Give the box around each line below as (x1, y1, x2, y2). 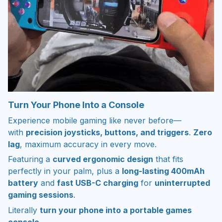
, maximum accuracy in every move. (20, 139, 157, 149)
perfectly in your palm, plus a (8, 166, 122, 176)
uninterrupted (155, 178, 210, 188)
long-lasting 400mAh (122, 166, 205, 176)
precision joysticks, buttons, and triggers (26, 127, 189, 137)
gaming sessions (8, 190, 73, 200)
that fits (153, 154, 183, 165)
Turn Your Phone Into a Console (8, 99, 144, 110)
